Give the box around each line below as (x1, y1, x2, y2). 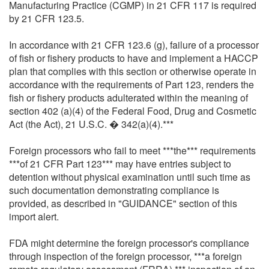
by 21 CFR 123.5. (9, 11, 84, 25)
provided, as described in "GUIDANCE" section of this (9, 196, 237, 210)
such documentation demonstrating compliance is (9, 183, 219, 197)
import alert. (9, 209, 59, 223)
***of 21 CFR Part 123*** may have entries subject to (9, 156, 231, 171)
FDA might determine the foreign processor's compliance (9, 235, 249, 250)
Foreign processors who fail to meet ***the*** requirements (9, 143, 256, 157)
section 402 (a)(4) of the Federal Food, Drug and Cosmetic (9, 103, 256, 118)
